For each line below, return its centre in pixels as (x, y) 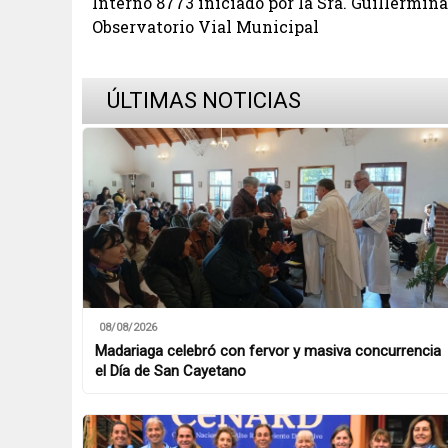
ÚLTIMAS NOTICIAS (201, 100)
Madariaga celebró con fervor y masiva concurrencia (268, 351)
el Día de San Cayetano (170, 371)
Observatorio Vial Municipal (205, 26)
